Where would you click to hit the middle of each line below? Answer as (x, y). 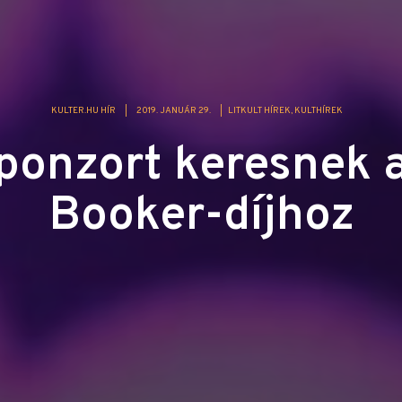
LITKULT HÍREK (259, 110)
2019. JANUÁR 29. (173, 110)
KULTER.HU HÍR (83, 110)
